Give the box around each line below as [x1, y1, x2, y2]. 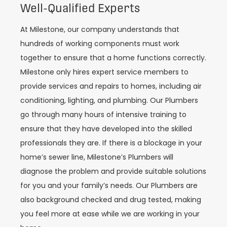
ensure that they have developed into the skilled [20, 123, 192, 134]
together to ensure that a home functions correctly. [20, 52, 206, 63]
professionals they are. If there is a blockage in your [20, 137, 202, 148]
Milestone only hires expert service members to [20, 66, 188, 77]
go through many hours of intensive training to [20, 109, 186, 120]
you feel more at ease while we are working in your [20, 208, 200, 219]
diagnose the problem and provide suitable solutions [20, 166, 206, 176]
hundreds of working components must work [20, 38, 179, 49]
